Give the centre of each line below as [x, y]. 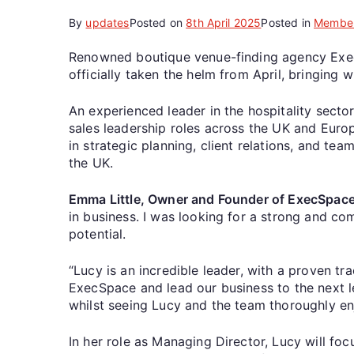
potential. [102, 233]
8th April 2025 [224, 22]
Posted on [158, 22]
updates [107, 22]
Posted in [288, 22]
